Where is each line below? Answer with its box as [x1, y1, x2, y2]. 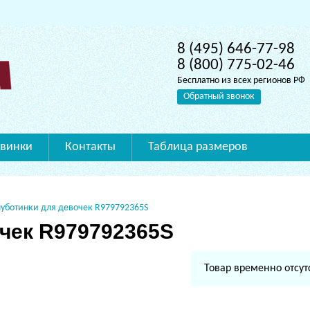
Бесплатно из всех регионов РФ [177, 75, 306, 86]
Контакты [65, 140, 116, 154]
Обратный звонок [183, 91, 255, 102]
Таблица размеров [148, 140, 248, 154]
